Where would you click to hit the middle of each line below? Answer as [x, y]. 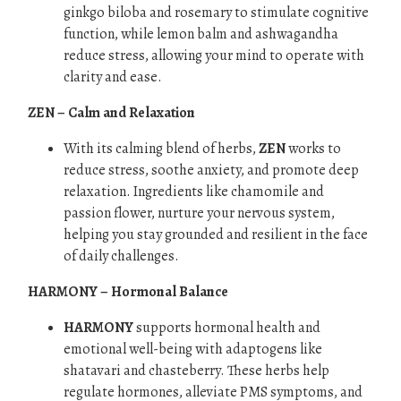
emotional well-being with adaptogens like [193, 349]
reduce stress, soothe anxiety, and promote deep [211, 170]
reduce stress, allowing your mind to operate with [214, 55]
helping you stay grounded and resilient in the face [216, 235]
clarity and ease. [113, 77]
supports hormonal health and [227, 328]
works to [313, 149]
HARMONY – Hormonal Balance [128, 292]
